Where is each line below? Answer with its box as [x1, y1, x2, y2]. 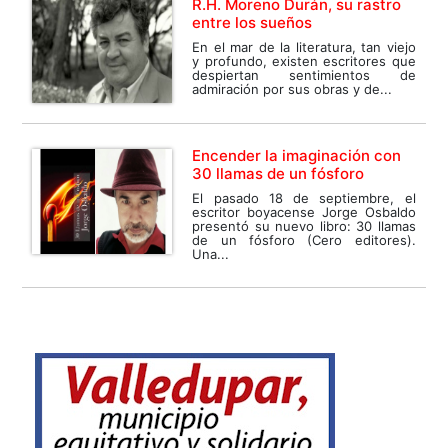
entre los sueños [192, 13, 313, 33]
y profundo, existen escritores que [192, 53, 416, 70]
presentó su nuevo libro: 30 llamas [192, 218, 416, 235]
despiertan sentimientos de [192, 67, 416, 84]
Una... [192, 246, 230, 263]
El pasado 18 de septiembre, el [192, 190, 416, 207]
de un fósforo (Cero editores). [192, 232, 416, 249]
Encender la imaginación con [192, 146, 402, 166]
